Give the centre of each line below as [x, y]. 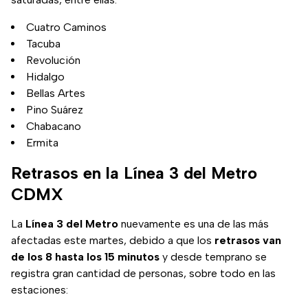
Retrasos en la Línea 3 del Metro [134, 173]
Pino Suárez [55, 110]
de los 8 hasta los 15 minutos [85, 257]
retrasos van [248, 241]
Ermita [42, 143]
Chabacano [54, 126]
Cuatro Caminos [66, 27]
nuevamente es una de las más [194, 224]
